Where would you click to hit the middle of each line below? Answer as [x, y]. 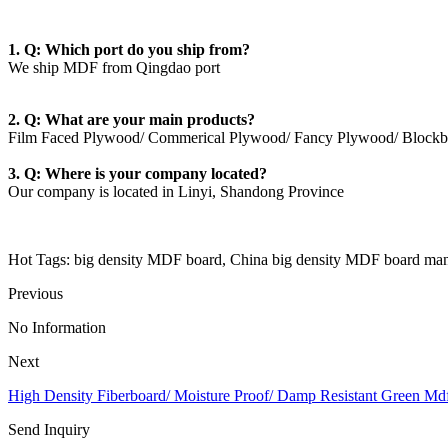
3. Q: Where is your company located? [137, 174]
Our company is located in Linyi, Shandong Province [176, 192]
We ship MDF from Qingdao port [114, 68]
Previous [35, 294]
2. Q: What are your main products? [131, 120]
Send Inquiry [49, 430]
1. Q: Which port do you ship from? [129, 50]
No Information [57, 328]
